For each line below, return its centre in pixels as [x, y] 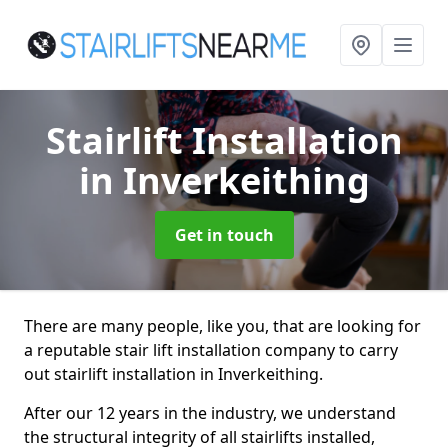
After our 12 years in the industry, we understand [210, 413]
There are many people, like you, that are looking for [222, 326]
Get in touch [224, 235]
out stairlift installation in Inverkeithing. [173, 374]
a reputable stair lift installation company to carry [211, 350]
